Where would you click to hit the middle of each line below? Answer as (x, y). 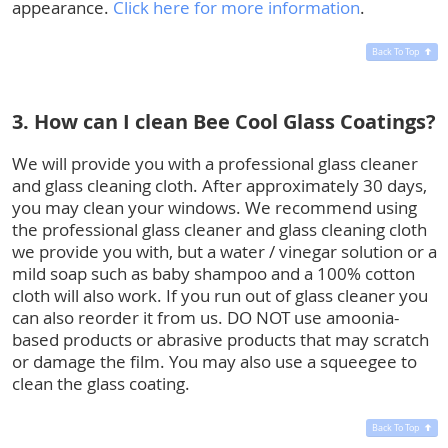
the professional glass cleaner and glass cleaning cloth (219, 229)
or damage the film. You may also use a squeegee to (214, 361)
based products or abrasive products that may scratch (220, 339)
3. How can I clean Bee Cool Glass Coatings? (224, 121)
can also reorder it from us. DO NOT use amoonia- (205, 317)
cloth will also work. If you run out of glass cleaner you (220, 295)
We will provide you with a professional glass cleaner (215, 163)
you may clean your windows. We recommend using (214, 207)
